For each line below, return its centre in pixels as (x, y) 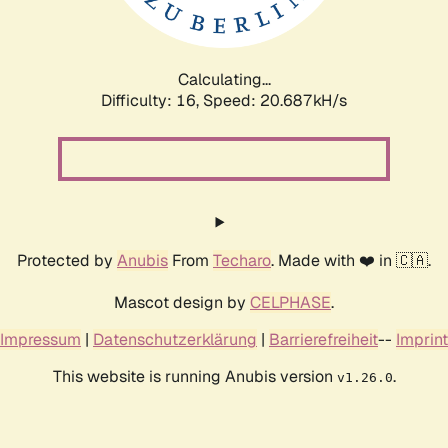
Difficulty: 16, (152, 100)
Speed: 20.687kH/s (275, 100)
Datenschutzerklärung (175, 339)
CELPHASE (290, 302)
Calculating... (224, 79)
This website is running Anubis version (194, 376)
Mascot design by (182, 302)
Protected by (67, 260)
